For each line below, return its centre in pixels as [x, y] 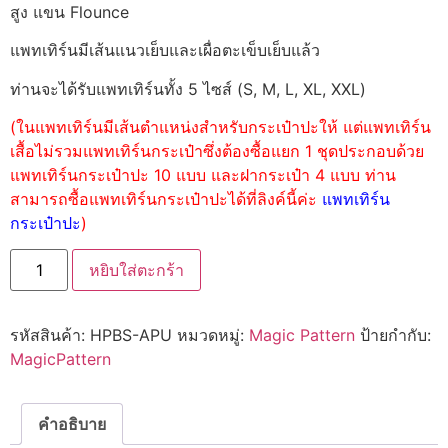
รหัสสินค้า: [50, 335]
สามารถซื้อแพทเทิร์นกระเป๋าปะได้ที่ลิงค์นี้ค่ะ [166, 199]
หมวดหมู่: [213, 335]
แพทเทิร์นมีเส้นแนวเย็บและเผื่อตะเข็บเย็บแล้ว [165, 50]
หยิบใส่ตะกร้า [137, 270]
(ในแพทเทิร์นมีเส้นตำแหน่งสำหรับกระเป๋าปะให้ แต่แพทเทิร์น [220, 127]
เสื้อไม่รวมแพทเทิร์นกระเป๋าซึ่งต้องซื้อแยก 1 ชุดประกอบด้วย [217, 151]
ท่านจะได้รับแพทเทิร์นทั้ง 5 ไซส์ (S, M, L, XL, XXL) [188, 88]
